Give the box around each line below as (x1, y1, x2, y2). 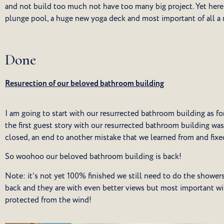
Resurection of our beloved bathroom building (5, 78, 164, 90)
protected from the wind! (5, 194, 91, 205)
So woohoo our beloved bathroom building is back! (5, 151, 181, 162)
